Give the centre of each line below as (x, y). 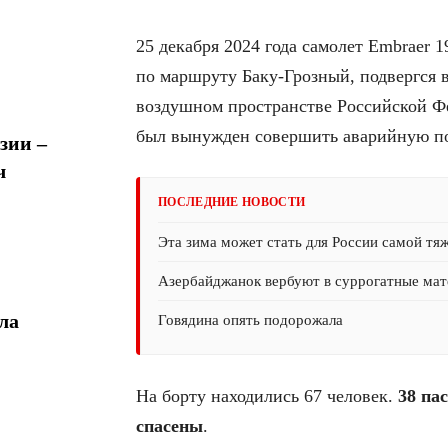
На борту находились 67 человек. (267, 395)
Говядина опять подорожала (250, 319)
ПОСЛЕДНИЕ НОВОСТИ (232, 201)
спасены (169, 425)
